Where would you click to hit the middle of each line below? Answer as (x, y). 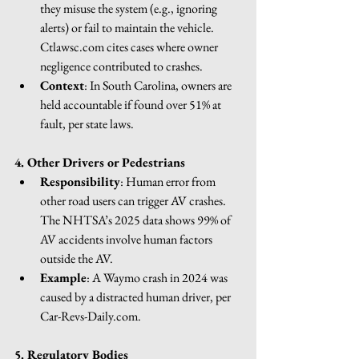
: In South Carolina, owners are (159, 85)
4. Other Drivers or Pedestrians (100, 162)
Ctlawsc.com (72, 46)
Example (63, 277)
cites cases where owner (162, 46)
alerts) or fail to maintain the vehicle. (128, 27)
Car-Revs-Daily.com (89, 316)
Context (62, 85)
